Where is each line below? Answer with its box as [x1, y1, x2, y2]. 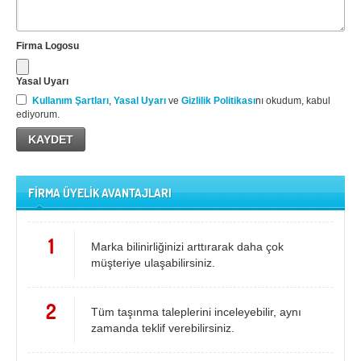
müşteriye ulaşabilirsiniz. [90, 256, 215, 269]
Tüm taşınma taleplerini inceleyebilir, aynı [90, 305, 301, 318]
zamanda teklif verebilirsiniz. [90, 322, 234, 334]
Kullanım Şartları [32, 95, 109, 106]
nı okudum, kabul [255, 95, 330, 106]
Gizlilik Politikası [181, 95, 255, 106]
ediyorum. [16, 109, 60, 120]
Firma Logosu [16, 40, 79, 52]
